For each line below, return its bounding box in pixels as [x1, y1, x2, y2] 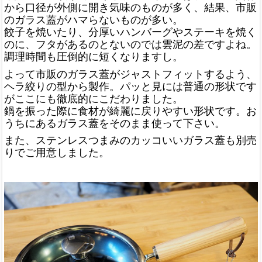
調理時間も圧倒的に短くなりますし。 [4, 51, 183, 63]
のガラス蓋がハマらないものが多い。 [4, 14, 183, 26]
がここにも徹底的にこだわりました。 [4, 92, 183, 105]
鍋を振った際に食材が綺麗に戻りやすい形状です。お [4, 105, 257, 117]
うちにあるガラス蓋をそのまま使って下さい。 [4, 117, 225, 129]
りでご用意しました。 [4, 147, 109, 159]
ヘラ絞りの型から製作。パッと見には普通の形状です [4, 80, 257, 92]
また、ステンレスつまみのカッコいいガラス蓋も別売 [4, 135, 257, 147]
